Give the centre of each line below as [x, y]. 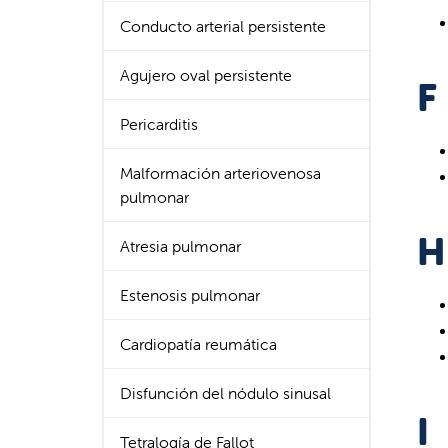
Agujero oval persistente [206, 75]
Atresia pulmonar [180, 246]
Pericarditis [159, 124]
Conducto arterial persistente [223, 26]
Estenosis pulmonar [190, 295]
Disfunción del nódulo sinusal [225, 393]
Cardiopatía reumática [198, 344]
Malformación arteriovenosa [220, 173]
